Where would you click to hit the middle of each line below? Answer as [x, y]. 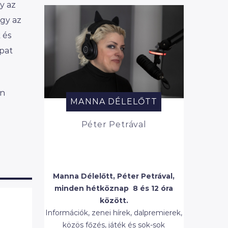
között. [114, 201]
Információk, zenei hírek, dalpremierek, [114, 213]
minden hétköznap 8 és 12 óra [114, 189]
